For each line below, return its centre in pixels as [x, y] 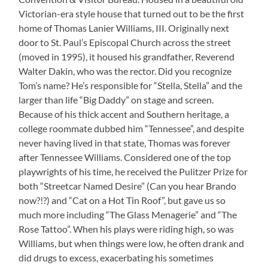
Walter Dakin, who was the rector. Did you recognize [125, 71]
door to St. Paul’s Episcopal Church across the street [125, 42]
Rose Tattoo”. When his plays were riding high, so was [127, 229]
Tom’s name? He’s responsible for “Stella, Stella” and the [131, 85]
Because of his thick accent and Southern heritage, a [124, 114]
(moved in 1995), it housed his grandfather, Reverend [127, 56]
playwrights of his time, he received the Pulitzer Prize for [133, 171]
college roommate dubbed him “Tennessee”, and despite [132, 128]
